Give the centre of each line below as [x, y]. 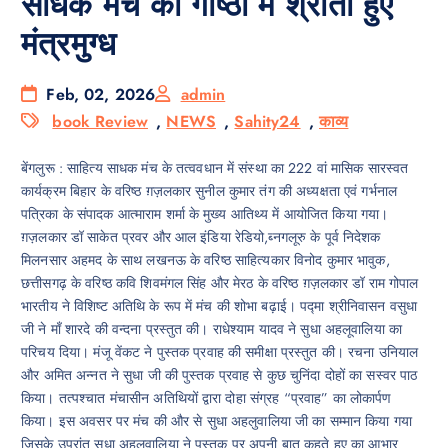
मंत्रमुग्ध [68, 43]
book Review [100, 122]
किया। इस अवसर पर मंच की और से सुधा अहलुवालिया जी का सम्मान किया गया [217, 421]
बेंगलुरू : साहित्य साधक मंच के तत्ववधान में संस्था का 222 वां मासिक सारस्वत [215, 168]
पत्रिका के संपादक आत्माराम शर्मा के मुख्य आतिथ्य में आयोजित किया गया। [205, 214]
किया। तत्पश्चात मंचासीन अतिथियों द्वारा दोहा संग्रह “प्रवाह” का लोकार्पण [206, 398]
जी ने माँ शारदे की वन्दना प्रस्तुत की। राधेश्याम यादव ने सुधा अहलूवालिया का [212, 329]
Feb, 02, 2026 [98, 95]
